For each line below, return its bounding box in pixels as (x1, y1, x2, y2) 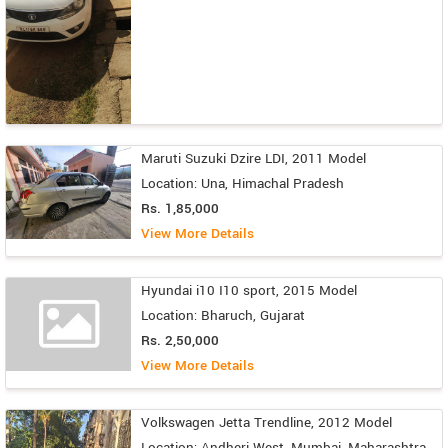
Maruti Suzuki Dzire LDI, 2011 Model (141, 148, 366, 168)
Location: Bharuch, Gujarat (141, 305, 305, 325)
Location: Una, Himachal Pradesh (141, 173, 344, 193)
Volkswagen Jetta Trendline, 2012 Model (141, 412, 392, 432)
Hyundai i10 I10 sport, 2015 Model (141, 280, 357, 300)
